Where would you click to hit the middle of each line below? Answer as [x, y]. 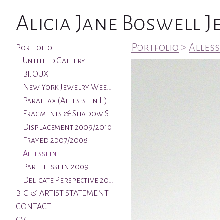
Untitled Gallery [54, 61]
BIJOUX [35, 74]
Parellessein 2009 [55, 167]
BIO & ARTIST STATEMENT [62, 193]
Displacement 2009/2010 [67, 127]
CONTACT [33, 207]
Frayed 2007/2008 [55, 140]
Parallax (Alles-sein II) [65, 101]
